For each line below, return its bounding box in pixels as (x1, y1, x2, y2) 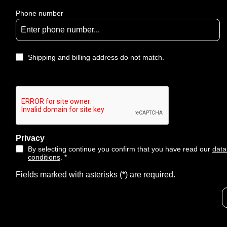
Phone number (16, 9, 63, 17)
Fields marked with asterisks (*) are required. (16, 170, 175, 179)
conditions (28, 153, 60, 161)
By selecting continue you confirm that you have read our (28, 145, 212, 153)
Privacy (16, 134, 45, 142)
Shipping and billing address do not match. (28, 53, 164, 61)
